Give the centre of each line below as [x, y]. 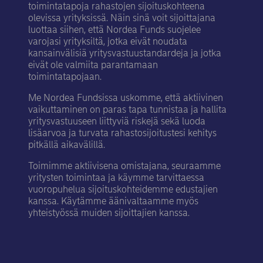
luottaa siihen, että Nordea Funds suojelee [114, 30]
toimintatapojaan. [66, 77]
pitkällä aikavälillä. [68, 145]
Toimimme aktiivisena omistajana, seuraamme [124, 166]
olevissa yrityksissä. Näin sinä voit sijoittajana [122, 18]
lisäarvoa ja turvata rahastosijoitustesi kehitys [122, 133]
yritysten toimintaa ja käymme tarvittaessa [116, 178]
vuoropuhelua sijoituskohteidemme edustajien [123, 190]
